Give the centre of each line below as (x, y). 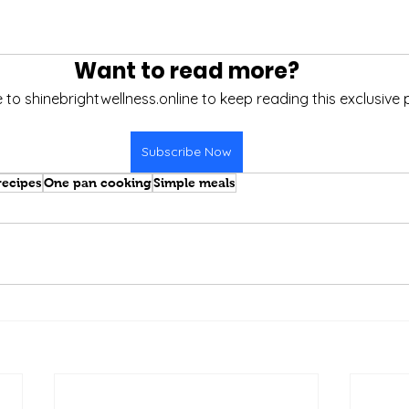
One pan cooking (98, 183)
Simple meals (194, 183)
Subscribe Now (186, 152)
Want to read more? (186, 71)
